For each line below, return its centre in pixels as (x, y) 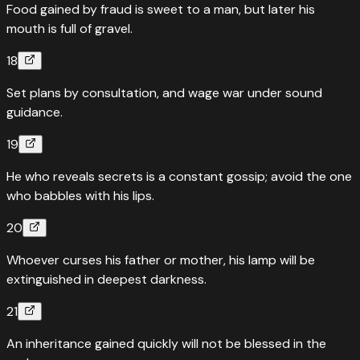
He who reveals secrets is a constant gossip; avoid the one (179, 176)
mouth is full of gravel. (70, 28)
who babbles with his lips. (80, 195)
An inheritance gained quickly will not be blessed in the (166, 343)
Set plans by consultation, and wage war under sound (164, 92)
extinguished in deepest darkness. (106, 279)
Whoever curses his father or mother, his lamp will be (161, 260)
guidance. (35, 112)
